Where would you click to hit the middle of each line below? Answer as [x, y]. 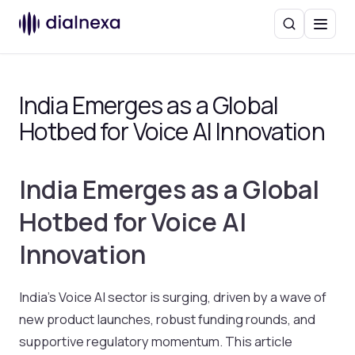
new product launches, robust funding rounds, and [167, 319]
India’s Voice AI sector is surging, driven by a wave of [173, 296]
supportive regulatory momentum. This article [156, 341]
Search [306, 30]
